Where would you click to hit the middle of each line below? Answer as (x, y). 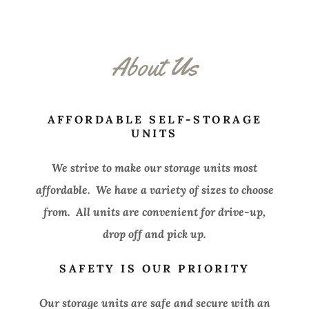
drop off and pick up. (154, 234)
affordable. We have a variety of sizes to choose (154, 190)
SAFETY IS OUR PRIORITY (155, 268)
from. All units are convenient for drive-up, (154, 212)
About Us (154, 66)
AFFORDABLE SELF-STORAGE (155, 119)
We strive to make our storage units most (154, 168)
